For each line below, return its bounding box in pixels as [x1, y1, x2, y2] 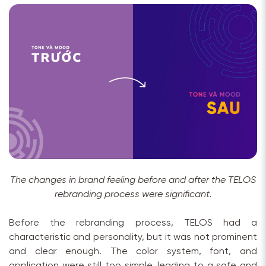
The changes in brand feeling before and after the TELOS [10, 175, 256, 186]
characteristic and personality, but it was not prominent [9, 232, 257, 243]
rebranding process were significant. [54, 189, 212, 200]
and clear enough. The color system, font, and [9, 246, 257, 257]
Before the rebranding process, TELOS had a [9, 218, 257, 229]
